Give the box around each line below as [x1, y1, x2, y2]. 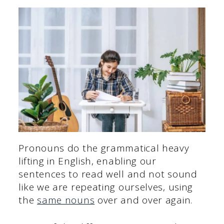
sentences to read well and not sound [18, 167, 197, 180]
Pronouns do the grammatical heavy [18, 141, 189, 154]
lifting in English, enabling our [18, 154, 156, 167]
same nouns [37, 193, 95, 206]
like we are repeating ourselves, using [18, 180, 193, 193]
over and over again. [94, 193, 192, 206]
